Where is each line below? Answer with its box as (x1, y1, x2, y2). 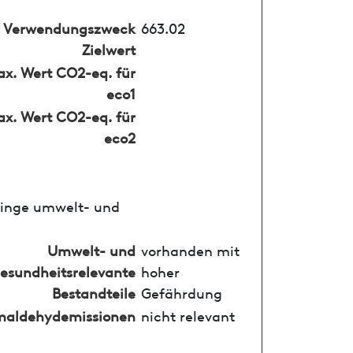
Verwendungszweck (2, 17, 136, 37)
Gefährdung (140, 281, 222, 302)
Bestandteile (51, 281, 136, 302)
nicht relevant (140, 304, 235, 325)
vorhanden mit (140, 239, 240, 259)
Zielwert (81, 38, 136, 58)
